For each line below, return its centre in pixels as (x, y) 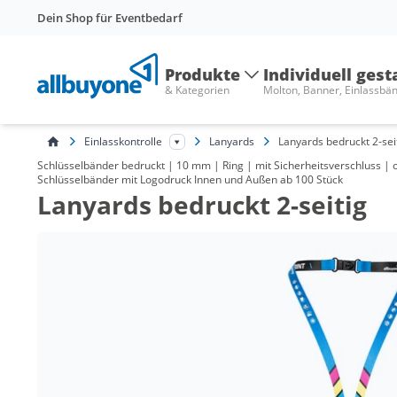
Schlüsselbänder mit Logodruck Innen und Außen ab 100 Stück (190, 179)
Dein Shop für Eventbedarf (110, 18)
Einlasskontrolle (123, 141)
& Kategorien (197, 90)
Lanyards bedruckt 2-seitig (202, 205)
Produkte (202, 74)
